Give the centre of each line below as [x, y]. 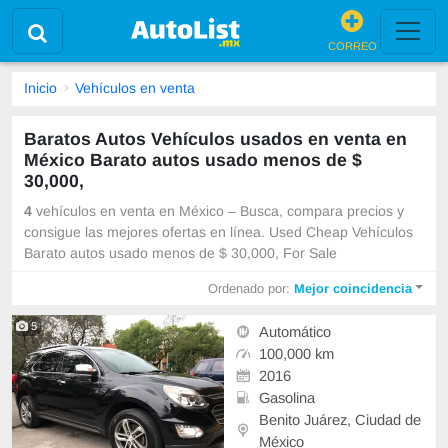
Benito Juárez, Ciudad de [340, 419]
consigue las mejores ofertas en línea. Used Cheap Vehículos [218, 232]
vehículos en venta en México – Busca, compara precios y [218, 211]
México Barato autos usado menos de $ [193, 159]
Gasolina [287, 397]
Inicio [40, 88]
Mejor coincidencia [353, 288]
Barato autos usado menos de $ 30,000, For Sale [180, 253]
